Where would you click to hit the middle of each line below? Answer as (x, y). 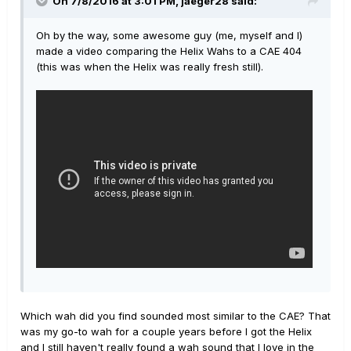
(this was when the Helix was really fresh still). (150, 66)
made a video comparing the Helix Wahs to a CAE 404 (169, 51)
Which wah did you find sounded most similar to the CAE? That (175, 316)
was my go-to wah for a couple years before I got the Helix (166, 332)
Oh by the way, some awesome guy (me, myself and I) (169, 35)
